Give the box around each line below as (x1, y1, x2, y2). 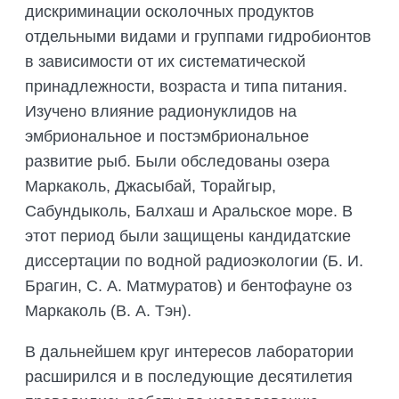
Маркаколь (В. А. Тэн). (25, 302, 191, 321)
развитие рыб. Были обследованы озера (25, 152, 330, 171)
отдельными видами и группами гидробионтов (25, 28, 371, 46)
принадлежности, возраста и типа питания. (25, 77, 347, 96)
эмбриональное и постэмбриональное (25, 127, 309, 146)
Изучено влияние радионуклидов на (25, 102, 297, 121)
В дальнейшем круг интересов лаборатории (25, 343, 354, 362)
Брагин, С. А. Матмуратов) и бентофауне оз (25, 277, 352, 296)
